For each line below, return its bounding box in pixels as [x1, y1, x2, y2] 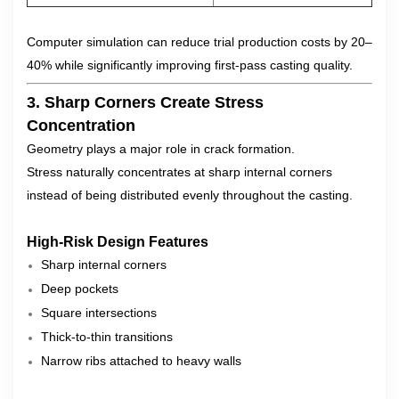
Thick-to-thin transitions [41, 330, 173, 344]
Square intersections [41, 305, 157, 320]
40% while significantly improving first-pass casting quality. [27, 58, 353, 72]
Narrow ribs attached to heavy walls [41, 354, 241, 368]
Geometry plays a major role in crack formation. [27, 142, 295, 156]
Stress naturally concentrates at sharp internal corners [27, 165, 332, 179]
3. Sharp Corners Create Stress [27, 94, 264, 111]
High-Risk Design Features [27, 233, 208, 249]
